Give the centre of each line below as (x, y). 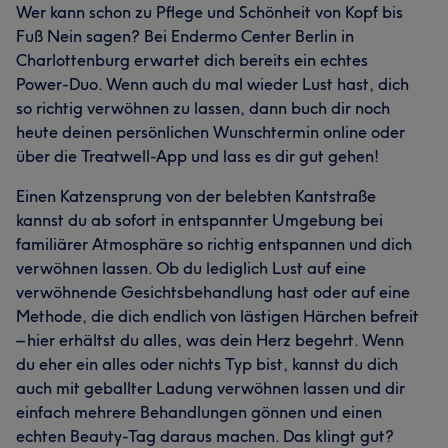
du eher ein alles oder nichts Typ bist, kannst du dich (207, 364)
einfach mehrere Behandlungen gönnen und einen (199, 412)
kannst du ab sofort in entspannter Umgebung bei (199, 220)
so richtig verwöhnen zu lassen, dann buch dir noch (203, 108)
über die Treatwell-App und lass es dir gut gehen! (197, 156)
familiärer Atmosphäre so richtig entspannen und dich (214, 244)
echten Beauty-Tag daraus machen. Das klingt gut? (205, 436)
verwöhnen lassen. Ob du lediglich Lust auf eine (191, 268)
